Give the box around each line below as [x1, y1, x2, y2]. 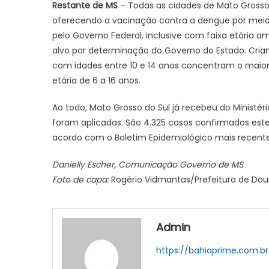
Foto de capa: [52, 174, 111, 186]
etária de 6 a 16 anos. [52, 74, 143, 86]
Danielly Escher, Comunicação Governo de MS [52, 159, 243, 171]
